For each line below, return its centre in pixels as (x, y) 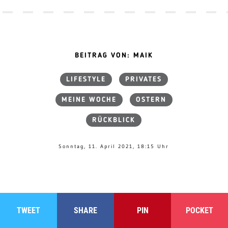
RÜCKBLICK (114, 120)
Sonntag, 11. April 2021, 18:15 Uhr (114, 147)
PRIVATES (143, 80)
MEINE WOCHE (89, 100)
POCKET (199, 211)
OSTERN (151, 100)
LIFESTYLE (86, 80)
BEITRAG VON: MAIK (114, 56)
